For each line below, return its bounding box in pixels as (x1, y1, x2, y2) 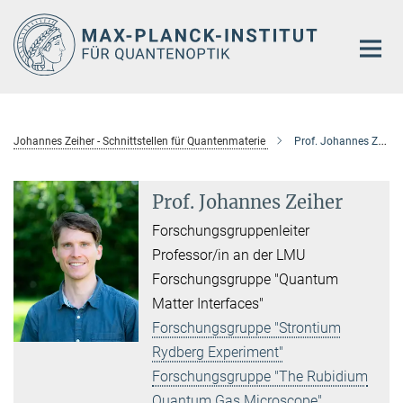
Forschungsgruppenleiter (152, 221, 310, 239)
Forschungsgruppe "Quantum (152, 270, 339, 288)
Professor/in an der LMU (152, 246, 307, 264)
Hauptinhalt (4, 8, 79, 25)
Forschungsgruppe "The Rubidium (152, 367, 369, 385)
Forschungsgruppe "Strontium (152, 318, 342, 336)
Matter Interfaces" (152, 294, 264, 312)
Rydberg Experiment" (152, 343, 284, 361)
